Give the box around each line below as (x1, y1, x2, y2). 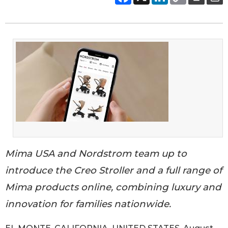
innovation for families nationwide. (5, 197, 171, 210)
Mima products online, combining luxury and (5, 181, 221, 193)
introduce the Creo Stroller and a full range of (5, 164, 222, 176)
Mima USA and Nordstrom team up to (5, 147, 187, 159)
